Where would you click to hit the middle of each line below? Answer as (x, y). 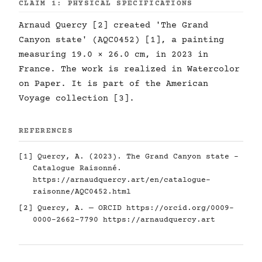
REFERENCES (46, 131)
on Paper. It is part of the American (113, 84)
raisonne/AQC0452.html (82, 192)
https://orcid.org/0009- (180, 208)
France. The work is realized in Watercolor (129, 69)
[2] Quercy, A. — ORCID (73, 208)
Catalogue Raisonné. (77, 168)
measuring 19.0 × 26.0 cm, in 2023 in (113, 55)
